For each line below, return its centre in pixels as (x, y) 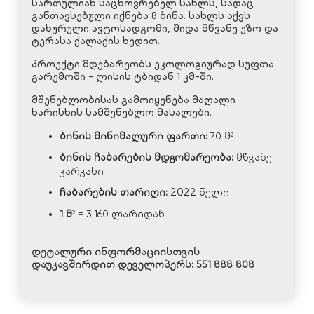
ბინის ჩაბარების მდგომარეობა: (146, 157)
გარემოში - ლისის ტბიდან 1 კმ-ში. (123, 77)
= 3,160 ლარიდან (120, 214)
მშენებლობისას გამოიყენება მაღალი (134, 100)
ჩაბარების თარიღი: (115, 192)
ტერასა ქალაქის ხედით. (96, 41)
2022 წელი (200, 193)
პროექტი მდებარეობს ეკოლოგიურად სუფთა (153, 64)
